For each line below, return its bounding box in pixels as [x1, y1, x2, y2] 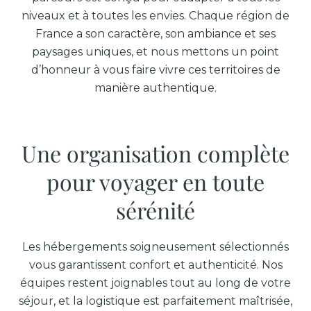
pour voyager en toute [47, 167, 264, 196]
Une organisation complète [22, 138, 289, 168]
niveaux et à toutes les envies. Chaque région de [22, 9, 289, 22]
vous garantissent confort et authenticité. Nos [28, 258, 283, 271]
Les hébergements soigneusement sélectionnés [22, 240, 289, 253]
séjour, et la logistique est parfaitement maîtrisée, [19, 294, 292, 308]
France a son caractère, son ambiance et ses [35, 27, 276, 40]
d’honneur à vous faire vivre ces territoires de [31, 63, 280, 76]
